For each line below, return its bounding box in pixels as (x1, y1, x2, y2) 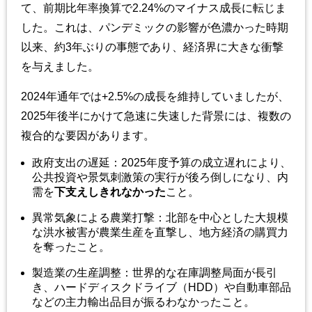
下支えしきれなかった (54, 185, 166, 198)
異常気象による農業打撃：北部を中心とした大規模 (32, 211, 288, 224)
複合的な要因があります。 (21, 129, 155, 141)
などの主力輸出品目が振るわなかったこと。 (32, 295, 255, 308)
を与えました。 (21, 60, 99, 72)
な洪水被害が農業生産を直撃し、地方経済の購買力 (32, 226, 288, 238)
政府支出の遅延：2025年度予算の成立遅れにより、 (32, 156, 291, 169)
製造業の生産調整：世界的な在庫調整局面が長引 (32, 266, 277, 279)
